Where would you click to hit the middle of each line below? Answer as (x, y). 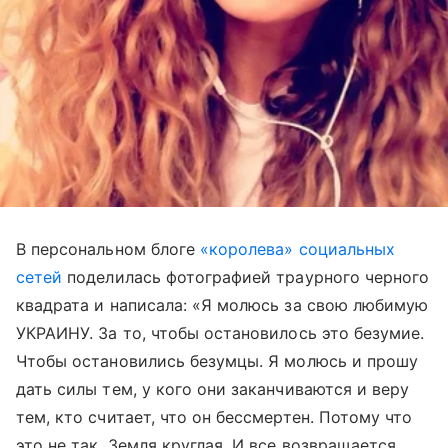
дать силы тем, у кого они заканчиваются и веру (213, 389)
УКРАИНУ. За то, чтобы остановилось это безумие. (220, 333)
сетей (39, 277)
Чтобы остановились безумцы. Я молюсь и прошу (217, 361)
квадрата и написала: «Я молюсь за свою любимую (222, 305)
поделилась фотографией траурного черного (246, 277)
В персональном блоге (108, 249)
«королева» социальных (298, 249)
